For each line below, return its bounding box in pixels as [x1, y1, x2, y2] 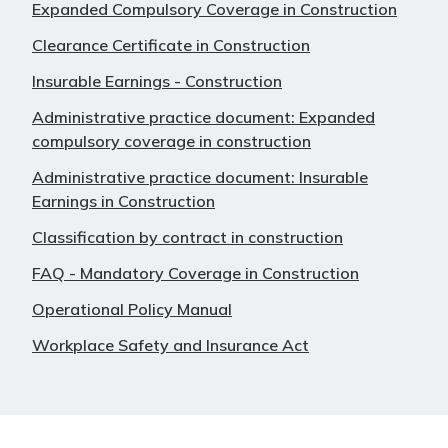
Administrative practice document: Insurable [32, 167, 368, 188]
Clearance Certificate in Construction [32, 35, 310, 56]
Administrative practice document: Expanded [32, 107, 375, 128]
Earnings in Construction [32, 191, 215, 212]
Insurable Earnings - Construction [32, 71, 282, 92]
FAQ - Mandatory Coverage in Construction [32, 263, 359, 284]
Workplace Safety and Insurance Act [32, 335, 309, 356]
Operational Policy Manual [32, 299, 232, 320]
